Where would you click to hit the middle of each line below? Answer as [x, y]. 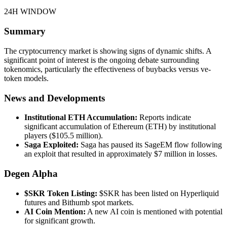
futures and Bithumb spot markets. [79, 202]
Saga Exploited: [51, 145]
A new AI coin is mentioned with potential [155, 211]
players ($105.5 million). [64, 136]
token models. [26, 78]
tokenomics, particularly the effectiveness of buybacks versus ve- [107, 69]
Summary [25, 31]
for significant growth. [60, 220]
